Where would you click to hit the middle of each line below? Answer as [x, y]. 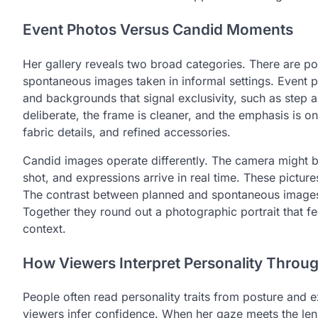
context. [44, 228]
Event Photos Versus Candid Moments [158, 29]
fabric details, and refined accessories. [127, 132]
